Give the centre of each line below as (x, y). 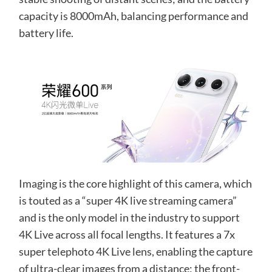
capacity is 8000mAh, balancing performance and (133, 16)
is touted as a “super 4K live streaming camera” (127, 201)
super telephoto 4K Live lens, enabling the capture (135, 252)
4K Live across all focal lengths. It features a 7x (127, 235)
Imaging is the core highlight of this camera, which (135, 184)
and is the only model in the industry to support (129, 218)
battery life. (46, 33)
